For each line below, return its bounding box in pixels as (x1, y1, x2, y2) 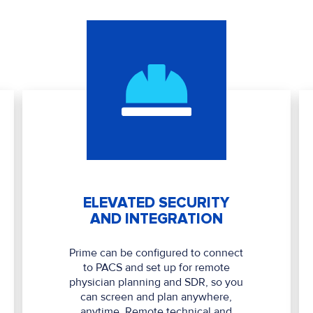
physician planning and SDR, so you (69, 275, 244, 290)
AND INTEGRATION (89, 210, 223, 228)
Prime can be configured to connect (69, 246, 244, 261)
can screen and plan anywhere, (80, 290, 233, 305)
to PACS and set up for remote (82, 261, 230, 275)
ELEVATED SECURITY (83, 194, 230, 212)
